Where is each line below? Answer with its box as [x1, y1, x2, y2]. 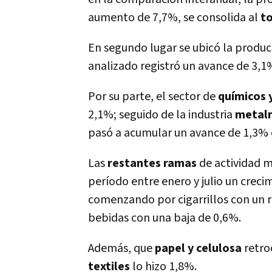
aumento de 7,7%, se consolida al [88, 10, 260, 25]
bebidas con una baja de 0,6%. [88, 210, 241, 226]
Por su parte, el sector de [88, 89, 218, 104]
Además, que [88, 240, 155, 256]
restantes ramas [107, 155, 197, 171]
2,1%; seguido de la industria [88, 107, 235, 123]
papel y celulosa [155, 240, 242, 256]
